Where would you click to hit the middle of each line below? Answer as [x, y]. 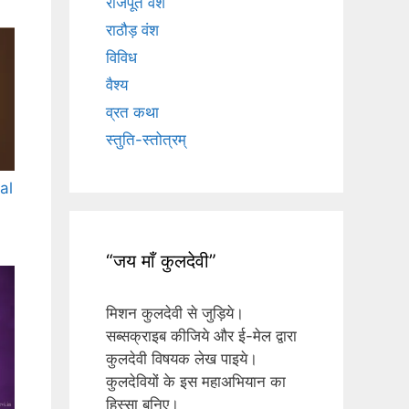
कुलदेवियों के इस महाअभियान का [196, 382]
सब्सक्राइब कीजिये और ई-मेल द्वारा [201, 336]
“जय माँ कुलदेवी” [161, 262]
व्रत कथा [132, 113]
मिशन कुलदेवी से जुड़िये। [175, 314]
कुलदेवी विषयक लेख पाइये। [182, 359]
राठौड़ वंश [132, 31]
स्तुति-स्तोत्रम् [146, 140]
